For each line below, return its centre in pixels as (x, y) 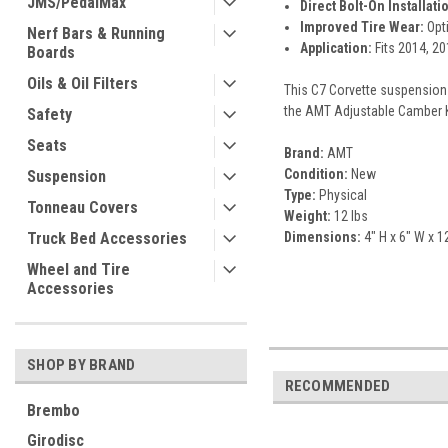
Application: (335, 47)
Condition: (315, 173)
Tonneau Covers (82, 207)
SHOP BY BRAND (81, 365)
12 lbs (349, 215)
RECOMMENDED (337, 385)
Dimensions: (322, 236)
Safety (49, 114)
